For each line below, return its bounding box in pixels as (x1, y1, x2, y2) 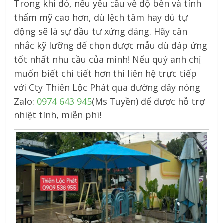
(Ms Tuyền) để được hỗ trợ (92, 95, 205, 107)
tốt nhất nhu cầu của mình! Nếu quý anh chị (14, 53, 202, 65)
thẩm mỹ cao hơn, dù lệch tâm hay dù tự (14, 11, 188, 23)
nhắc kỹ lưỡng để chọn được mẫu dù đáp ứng (14, 39, 208, 51)
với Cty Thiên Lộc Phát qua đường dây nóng (14, 81, 201, 93)
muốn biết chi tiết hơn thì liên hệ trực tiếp (14, 67, 197, 79)
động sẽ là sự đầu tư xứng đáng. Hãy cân (14, 25, 188, 37)
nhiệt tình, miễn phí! (14, 109, 102, 121)
